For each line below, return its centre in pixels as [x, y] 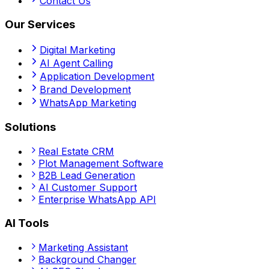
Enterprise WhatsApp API [97, 199]
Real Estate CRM [76, 151]
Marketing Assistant [83, 248]
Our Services [40, 25]
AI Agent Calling [76, 63]
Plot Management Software [101, 163]
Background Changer [87, 260]
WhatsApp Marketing [88, 103]
